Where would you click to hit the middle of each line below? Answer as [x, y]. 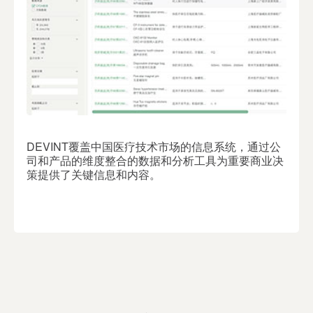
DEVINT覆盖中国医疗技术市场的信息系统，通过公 [154, 147]
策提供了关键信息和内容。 [94, 175]
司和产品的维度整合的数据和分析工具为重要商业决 [155, 161]
